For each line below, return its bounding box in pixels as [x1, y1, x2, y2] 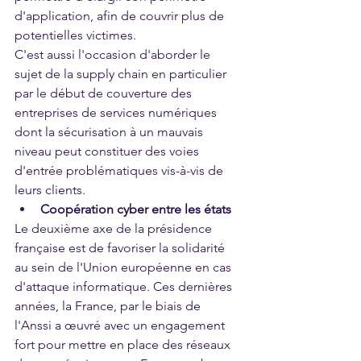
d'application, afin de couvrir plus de [15, 8, 227, 24]
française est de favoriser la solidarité [15, 240, 228, 256]
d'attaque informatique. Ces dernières [15, 279, 235, 295]
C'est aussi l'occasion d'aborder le [15, 47, 214, 63]
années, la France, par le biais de [15, 298, 204, 314]
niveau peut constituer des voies [15, 143, 202, 160]
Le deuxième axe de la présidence [15, 221, 215, 237]
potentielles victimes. [15, 27, 139, 44]
